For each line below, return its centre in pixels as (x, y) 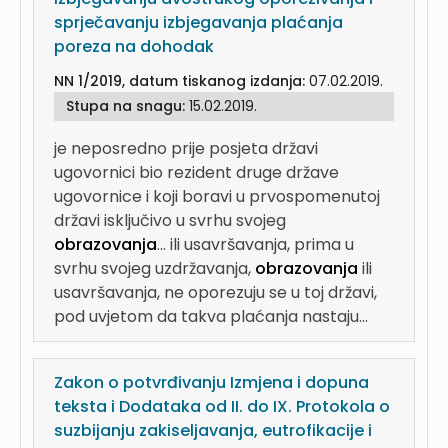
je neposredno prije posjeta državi (186, 148)
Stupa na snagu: (127, 106)
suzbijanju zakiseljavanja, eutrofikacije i (213, 430)
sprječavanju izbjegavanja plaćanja (198, 22)
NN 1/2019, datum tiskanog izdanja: (181, 81)
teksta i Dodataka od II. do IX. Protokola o (222, 406)
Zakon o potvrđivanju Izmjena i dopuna (211, 382)
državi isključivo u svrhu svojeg (170, 220)
